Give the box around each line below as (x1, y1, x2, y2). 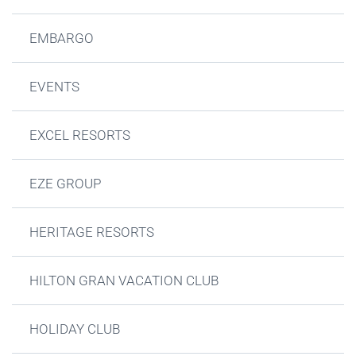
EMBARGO (29, 29, 95, 46)
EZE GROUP (29, 175, 102, 192)
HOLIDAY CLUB (29, 320, 121, 337)
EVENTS (29, 78, 80, 95)
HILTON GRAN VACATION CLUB (29, 272, 219, 288)
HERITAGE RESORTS (29, 223, 155, 240)
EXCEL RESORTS (29, 126, 131, 143)
